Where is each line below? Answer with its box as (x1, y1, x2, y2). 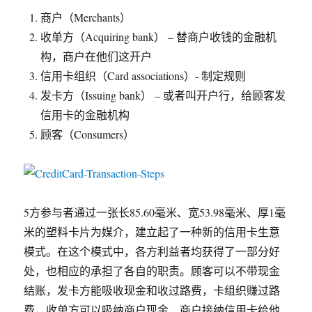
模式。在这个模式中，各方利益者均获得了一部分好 (24, 244, 281, 258)
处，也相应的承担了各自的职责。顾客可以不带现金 (24, 263, 281, 278)
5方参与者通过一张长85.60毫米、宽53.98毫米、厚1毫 (24, 205, 286, 219)
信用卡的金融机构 (40, 107, 130, 122)
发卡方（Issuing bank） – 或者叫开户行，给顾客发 (40, 88, 286, 102)
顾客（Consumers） (40, 127, 135, 141)
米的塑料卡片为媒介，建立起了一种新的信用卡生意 (24, 224, 281, 239)
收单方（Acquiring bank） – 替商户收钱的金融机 (40, 29, 277, 44)
